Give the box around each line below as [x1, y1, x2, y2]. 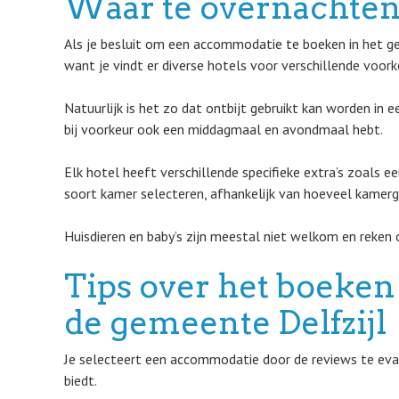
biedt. [64, 371, 97, 389]
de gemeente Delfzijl [64, 303, 387, 342]
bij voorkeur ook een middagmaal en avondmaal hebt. [64, 120, 383, 138]
